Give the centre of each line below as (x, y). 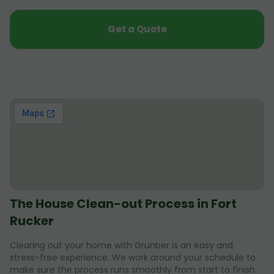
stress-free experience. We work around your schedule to (133, 258)
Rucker (32, 221)
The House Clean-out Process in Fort (123, 204)
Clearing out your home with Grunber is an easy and (121, 246)
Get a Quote (137, 29)
